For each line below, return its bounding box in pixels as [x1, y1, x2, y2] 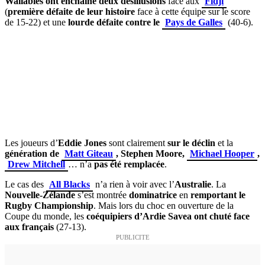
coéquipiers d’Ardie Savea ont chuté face [86, 211, 250, 221]
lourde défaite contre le [68, 17, 162, 27]
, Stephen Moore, [116, 148, 187, 159]
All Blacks [49, 179, 90, 189]
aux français [5, 221, 54, 232]
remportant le [190, 189, 245, 200]
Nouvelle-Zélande [5, 189, 75, 200]
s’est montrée [75, 189, 129, 200]
